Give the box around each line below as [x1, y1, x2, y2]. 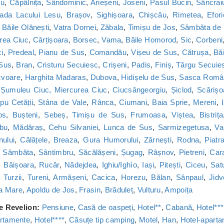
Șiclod [170, 85, 192, 94]
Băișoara [3, 160, 34, 169]
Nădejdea [64, 160, 97, 169]
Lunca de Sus [103, 123, 152, 132]
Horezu [120, 173, 146, 182]
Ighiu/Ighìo [101, 160, 137, 169]
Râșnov [147, 148, 174, 157]
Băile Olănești [1, 23, 49, 32]
